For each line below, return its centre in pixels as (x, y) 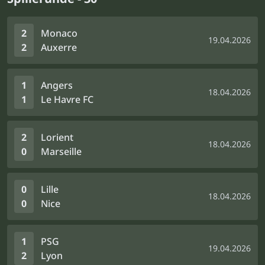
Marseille (61, 151)
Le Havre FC (67, 99)
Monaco (59, 33)
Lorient (57, 137)
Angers (57, 85)
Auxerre (59, 47)
